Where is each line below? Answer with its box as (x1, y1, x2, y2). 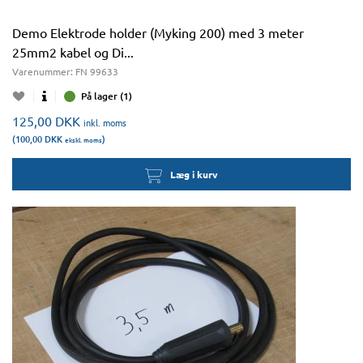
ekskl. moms (65, 134, 102, 145)
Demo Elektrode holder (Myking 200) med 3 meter (12, 24, 304, 41)
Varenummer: (12, 65, 75, 78)
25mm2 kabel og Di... (12, 44, 134, 60)
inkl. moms (83, 116, 126, 129)
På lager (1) (81, 89, 132, 103)
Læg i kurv (169, 168, 218, 181)
